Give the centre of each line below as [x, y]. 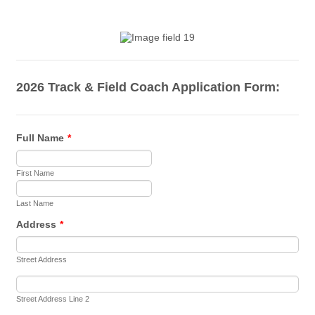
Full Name [40, 138]
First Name [36, 173]
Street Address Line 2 [53, 299]
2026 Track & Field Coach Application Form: [148, 87]
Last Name [35, 203]
